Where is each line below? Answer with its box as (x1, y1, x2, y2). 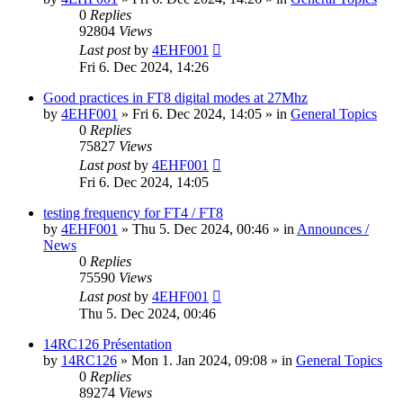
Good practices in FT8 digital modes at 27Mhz (43, 90, 308, 106)
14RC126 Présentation (43, 336, 172, 353)
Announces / (297, 221, 369, 237)
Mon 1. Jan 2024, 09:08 (131, 353, 267, 369)
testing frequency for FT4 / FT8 (43, 205, 223, 221)
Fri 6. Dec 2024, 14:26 (79, 59, 209, 76)
